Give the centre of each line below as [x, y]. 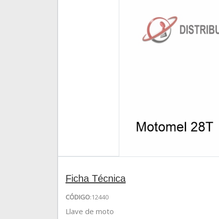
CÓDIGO [78, 197]
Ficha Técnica [96, 178]
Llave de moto [90, 211]
